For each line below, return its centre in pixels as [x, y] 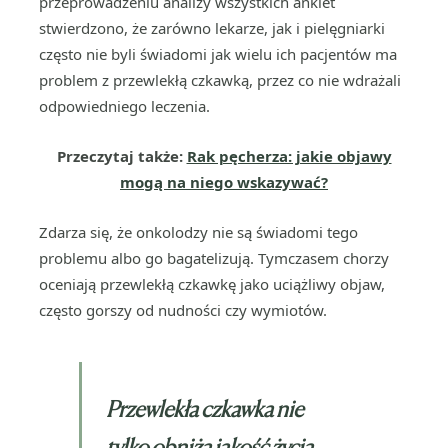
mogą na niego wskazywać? [224, 182]
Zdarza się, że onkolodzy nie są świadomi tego [198, 232]
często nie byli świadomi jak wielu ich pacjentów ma [218, 54]
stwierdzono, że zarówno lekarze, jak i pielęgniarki [212, 28]
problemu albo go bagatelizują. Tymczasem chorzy [214, 258]
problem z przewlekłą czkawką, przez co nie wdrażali [220, 80]
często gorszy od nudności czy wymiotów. [183, 310]
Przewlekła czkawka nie [204, 408]
